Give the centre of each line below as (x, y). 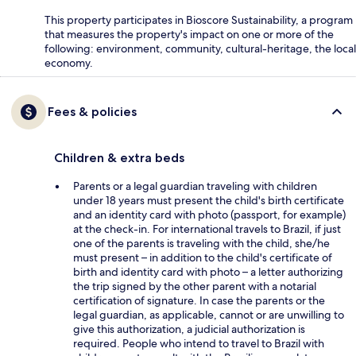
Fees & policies (92, 112)
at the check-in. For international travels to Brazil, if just (207, 229)
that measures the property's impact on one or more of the (189, 35)
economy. (69, 63)
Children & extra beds (119, 158)
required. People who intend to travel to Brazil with (199, 344)
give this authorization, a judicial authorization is (189, 329)
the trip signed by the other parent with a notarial (195, 286)
